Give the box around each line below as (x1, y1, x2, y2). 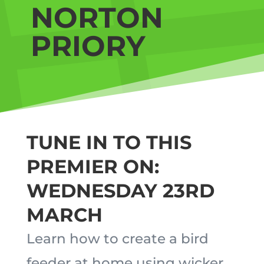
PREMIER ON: (26, 155, 159, 178)
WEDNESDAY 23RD (26, 179, 214, 202)
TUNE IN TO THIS (26, 131, 192, 154)
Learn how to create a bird (26, 230, 209, 247)
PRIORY (30, 29, 145, 63)
